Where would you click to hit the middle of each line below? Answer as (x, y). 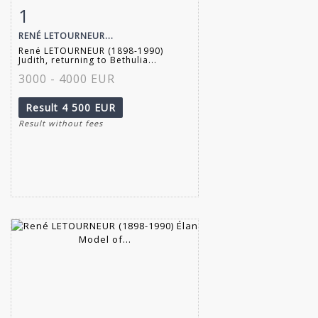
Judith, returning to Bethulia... (88, 60)
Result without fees (61, 123)
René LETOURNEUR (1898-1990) (91, 50)
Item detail (64, 12)
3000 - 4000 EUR (67, 78)
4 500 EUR (89, 107)
